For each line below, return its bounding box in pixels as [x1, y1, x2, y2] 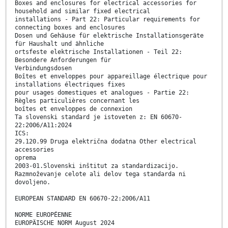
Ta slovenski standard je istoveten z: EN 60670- [15, 113, 182, 121]
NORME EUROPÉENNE [15, 211, 72, 219]
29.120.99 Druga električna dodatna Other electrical [15, 138, 196, 146]
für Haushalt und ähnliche [15, 40, 104, 48]
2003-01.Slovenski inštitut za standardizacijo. [15, 162, 179, 170]
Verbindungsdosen [15, 65, 72, 72]
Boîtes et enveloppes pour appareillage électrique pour [15, 73, 207, 80]
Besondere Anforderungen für [15, 56, 111, 64]
